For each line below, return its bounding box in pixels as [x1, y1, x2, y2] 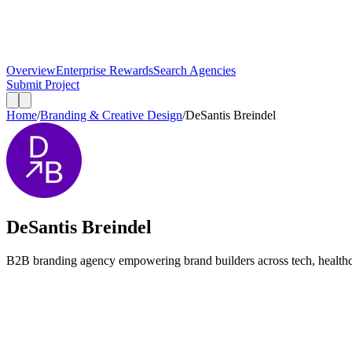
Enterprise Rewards [56, 64, 153, 77]
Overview [6, 64, 56, 77]
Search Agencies [153, 64, 236, 77]
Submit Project [6, 78, 79, 91]
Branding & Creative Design [40, 108, 182, 122]
